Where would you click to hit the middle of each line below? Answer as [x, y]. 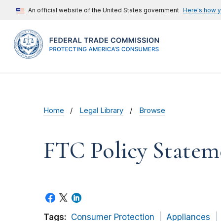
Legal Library [102, 111]
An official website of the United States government [104, 10]
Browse [152, 111]
